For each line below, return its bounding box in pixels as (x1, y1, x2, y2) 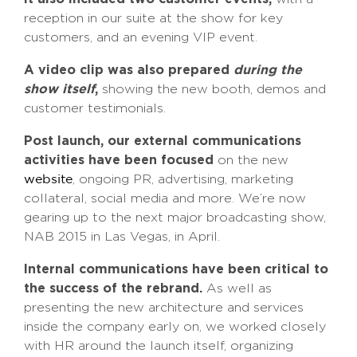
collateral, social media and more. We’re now (24, 191, 306, 206)
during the (233, 62, 302, 77)
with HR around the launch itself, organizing (24, 339, 293, 353)
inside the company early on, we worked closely (24, 320, 326, 334)
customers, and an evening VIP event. (24, 30, 257, 45)
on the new (214, 153, 288, 167)
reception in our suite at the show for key (24, 11, 283, 25)
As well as (202, 281, 272, 296)
